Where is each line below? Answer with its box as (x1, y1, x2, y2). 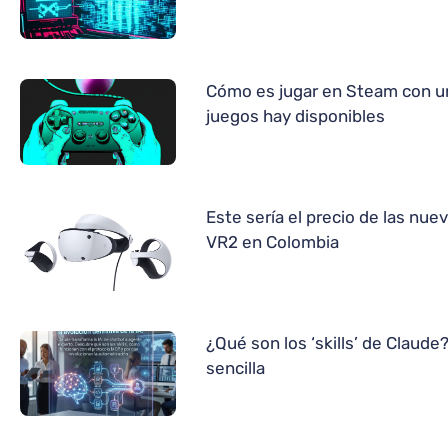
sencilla (206, 357, 265, 378)
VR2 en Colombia (206, 231, 339, 252)
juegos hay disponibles (206, 105, 385, 126)
